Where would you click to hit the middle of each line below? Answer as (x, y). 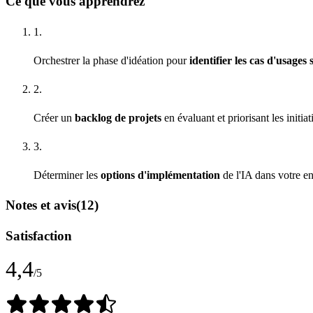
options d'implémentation (160, 175)
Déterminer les (67, 175)
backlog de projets (118, 117)
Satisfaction (39, 236)
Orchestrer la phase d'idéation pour (111, 60)
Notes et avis (41, 205)
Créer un (54, 117)
